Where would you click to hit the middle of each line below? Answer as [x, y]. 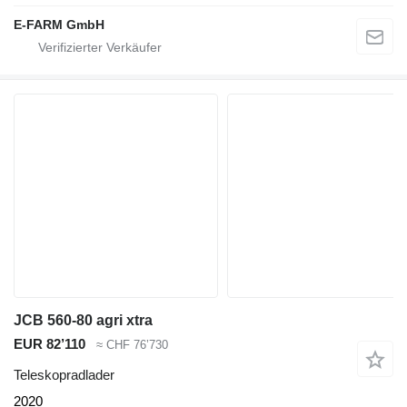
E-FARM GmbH [59, 24]
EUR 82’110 [50, 343]
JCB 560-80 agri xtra [83, 320]
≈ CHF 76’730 [132, 344]
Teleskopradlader [64, 375]
